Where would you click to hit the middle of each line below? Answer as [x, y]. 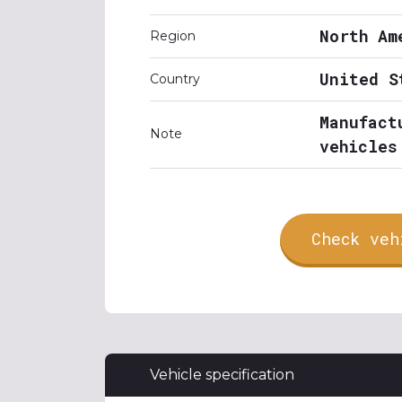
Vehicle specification [222, 375]
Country [175, 79]
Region [173, 36]
